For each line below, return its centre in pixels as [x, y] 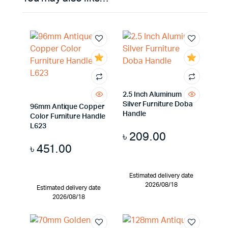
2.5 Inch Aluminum [152, 95]
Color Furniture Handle [68, 117]
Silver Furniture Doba [158, 104]
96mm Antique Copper [67, 107]
